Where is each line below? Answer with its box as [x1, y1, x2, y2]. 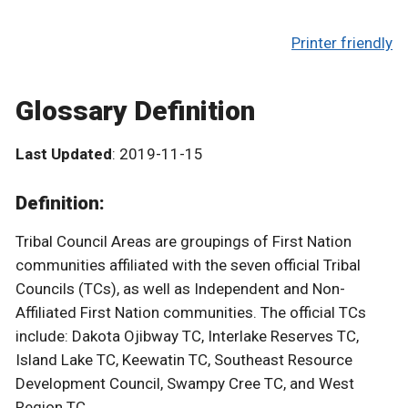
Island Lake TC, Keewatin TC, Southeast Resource [15, 351, 352, 370]
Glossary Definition [15, 94, 255, 127]
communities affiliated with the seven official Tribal [15, 256, 361, 275]
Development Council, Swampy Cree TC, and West [15, 374, 354, 393]
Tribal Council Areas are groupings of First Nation [15, 232, 352, 251]
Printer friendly [291, 33, 393, 52]
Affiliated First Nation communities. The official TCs [15, 303, 366, 322]
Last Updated [15, 144, 112, 163]
